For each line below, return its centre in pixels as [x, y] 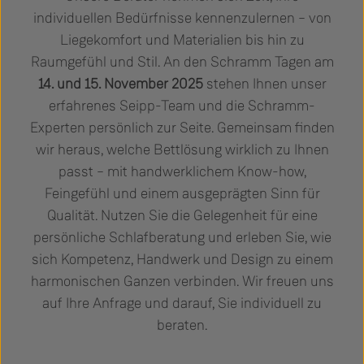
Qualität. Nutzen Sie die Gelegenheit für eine [182, 215]
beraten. [182, 325]
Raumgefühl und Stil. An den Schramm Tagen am [182, 61]
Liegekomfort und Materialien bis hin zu [182, 39]
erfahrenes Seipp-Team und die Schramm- [182, 105]
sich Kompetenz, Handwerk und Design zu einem [182, 259]
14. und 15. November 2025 [122, 83]
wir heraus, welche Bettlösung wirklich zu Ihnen [182, 149]
